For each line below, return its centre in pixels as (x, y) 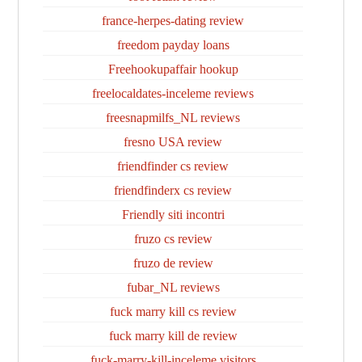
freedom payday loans (173, 45)
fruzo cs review (173, 239)
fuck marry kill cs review (173, 311)
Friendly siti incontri (173, 215)
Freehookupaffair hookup (173, 69)
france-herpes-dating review (173, 21)
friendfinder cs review (173, 166)
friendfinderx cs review (173, 190)
